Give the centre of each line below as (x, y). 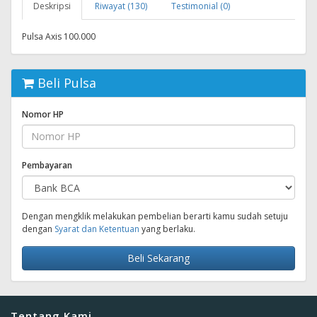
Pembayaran (47, 165)
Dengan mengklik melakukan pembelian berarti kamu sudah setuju (155, 216)
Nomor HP (43, 114)
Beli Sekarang (158, 258)
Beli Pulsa (65, 82)
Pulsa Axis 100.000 (59, 36)
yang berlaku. (167, 229)
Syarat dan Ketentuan (97, 229)
